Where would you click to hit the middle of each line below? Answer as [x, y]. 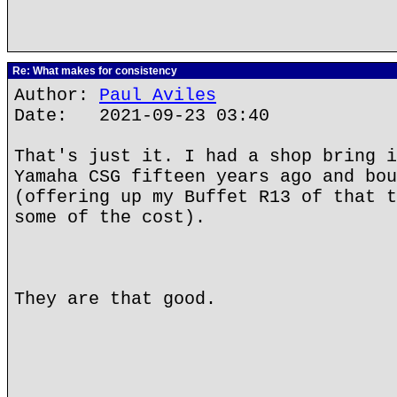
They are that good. [115, 299]
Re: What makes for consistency [93, 71]
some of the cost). [110, 218]
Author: [57, 95]
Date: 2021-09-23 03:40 [142, 116]
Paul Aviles [158, 95]
